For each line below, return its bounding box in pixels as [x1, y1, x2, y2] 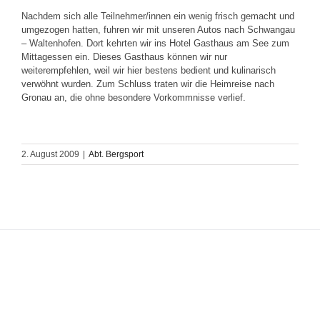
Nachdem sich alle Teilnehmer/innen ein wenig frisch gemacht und [21, 11, 294, 21]
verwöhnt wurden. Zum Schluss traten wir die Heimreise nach [21, 79, 274, 89]
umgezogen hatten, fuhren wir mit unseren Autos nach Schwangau [21, 24, 295, 35]
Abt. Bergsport [89, 149, 144, 159]
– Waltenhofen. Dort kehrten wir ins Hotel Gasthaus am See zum [21, 38, 289, 49]
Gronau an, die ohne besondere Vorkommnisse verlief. [21, 92, 246, 103]
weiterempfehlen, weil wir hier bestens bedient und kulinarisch [21, 65, 276, 76]
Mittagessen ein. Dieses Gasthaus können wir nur [21, 51, 227, 62]
